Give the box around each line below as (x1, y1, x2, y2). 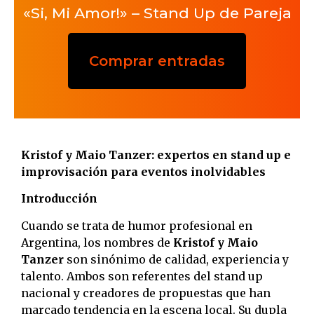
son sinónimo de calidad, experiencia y (64, 252, 289, 266)
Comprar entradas (89, 52, 225, 69)
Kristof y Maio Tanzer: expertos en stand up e (21, 147, 291, 162)
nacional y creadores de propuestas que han (21, 285, 271, 300)
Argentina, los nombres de (21, 235, 173, 250)
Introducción (21, 191, 97, 206)
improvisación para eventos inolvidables (21, 164, 266, 179)
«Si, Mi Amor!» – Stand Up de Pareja (22, 4, 292, 22)
